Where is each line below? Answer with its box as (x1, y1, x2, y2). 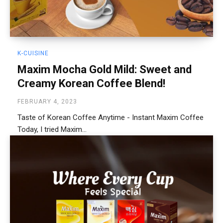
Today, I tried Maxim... (17, 125, 87, 134)
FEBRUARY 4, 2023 (17, 98, 77, 106)
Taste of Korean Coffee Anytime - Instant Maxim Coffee (17, 113, 204, 122)
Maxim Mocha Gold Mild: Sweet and (17, 63, 192, 76)
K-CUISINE (17, 50, 49, 57)
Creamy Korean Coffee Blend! (17, 77, 165, 90)
